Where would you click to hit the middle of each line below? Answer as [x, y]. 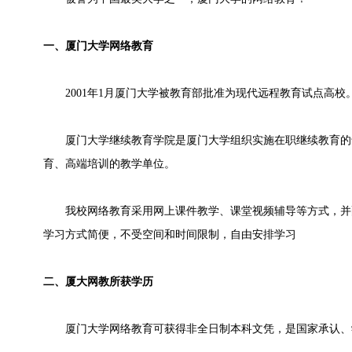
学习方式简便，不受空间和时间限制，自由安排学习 [170, 235]
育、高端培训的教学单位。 [109, 164]
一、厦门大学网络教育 [98, 46]
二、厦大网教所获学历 [98, 282]
